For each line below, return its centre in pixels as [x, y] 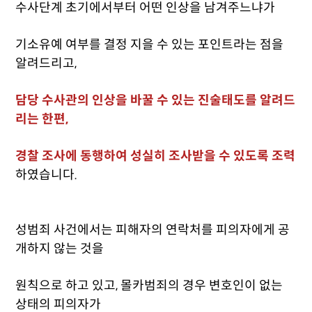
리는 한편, [44, 119]
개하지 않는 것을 [61, 249]
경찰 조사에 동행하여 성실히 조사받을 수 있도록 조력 [156, 156]
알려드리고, [48, 63]
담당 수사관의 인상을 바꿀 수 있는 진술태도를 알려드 [156, 100]
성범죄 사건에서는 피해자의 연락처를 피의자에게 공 [153, 230]
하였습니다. [47, 175]
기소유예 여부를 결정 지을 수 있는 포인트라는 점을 [150, 45]
